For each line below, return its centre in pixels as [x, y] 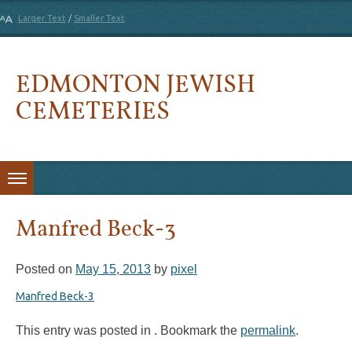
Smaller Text [99, 18]
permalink [268, 330]
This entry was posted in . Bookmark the [128, 330]
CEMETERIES [93, 110]
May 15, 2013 [113, 269]
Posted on [46, 269]
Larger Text [42, 18]
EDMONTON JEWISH [136, 83]
